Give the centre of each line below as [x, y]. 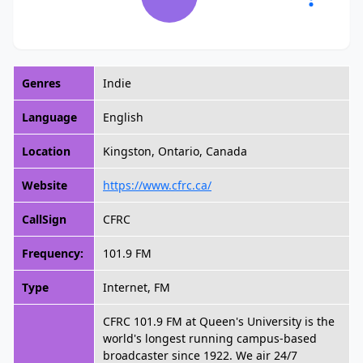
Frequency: [53, 253]
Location [46, 151]
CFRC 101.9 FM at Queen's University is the [219, 321]
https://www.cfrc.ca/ [157, 185]
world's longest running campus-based [210, 338]
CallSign [44, 219]
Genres [41, 83]
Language [49, 117]
